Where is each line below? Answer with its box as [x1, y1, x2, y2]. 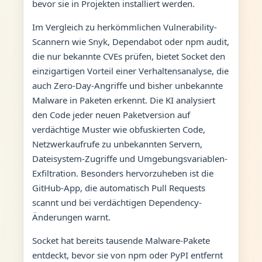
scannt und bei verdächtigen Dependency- [32, 196, 202, 208]
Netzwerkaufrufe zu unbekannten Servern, [32, 137, 202, 150]
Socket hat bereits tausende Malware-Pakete [32, 234, 210, 246]
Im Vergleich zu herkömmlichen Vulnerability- [32, 20, 217, 33]
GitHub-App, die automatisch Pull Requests [32, 181, 205, 194]
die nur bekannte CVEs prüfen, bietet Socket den [32, 50, 225, 62]
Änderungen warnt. [32, 211, 111, 223]
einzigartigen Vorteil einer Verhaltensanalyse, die [32, 64, 229, 77]
